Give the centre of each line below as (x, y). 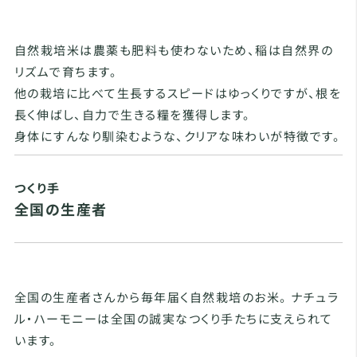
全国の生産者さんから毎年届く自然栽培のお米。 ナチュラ (177, 296)
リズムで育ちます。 (66, 71)
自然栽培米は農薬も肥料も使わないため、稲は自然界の (174, 49)
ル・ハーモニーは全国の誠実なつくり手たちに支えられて (173, 318)
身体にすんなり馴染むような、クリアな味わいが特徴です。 (177, 135)
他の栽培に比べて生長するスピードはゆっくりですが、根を (178, 92)
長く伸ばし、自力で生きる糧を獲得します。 (132, 114)
